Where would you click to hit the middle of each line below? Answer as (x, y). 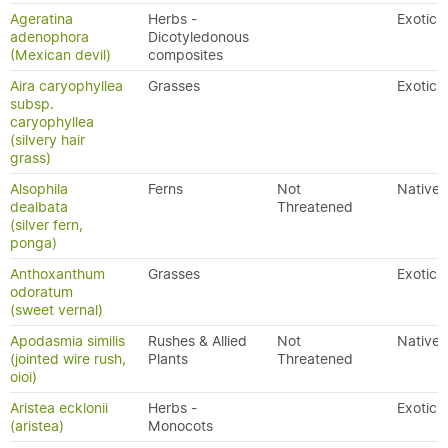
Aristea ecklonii (59, 408)
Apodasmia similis (67, 341)
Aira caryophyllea (66, 86)
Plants (168, 359)
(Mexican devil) (60, 55)
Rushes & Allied (197, 341)
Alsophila (39, 189)
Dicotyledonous (198, 37)
